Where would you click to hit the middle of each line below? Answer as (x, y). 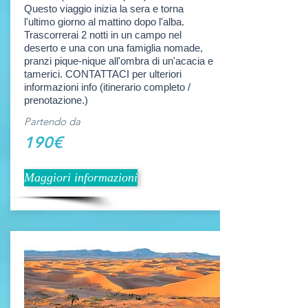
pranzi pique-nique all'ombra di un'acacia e (119, 61)
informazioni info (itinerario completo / (107, 87)
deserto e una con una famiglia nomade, (113, 48)
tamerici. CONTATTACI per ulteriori (103, 74)
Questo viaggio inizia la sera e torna (104, 9)
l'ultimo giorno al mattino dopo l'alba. (104, 22)
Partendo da (52, 121)
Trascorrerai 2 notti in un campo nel (103, 35)
